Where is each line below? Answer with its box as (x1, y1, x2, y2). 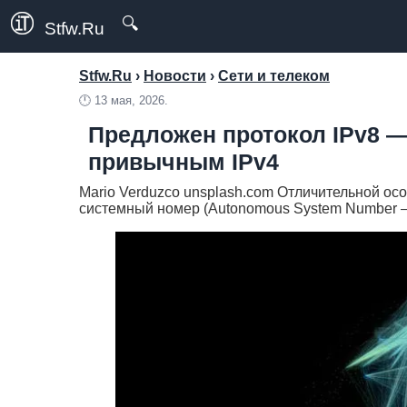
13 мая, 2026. (94, 94, 168, 107)
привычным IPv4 (88, 149, 279, 174)
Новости (144, 68, 206, 84)
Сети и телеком (218, 68, 330, 84)
